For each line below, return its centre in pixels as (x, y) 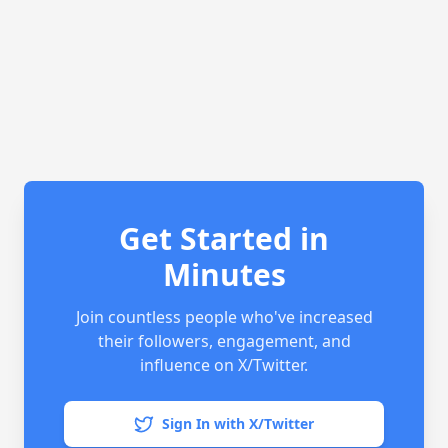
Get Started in (224, 238)
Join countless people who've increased (224, 317)
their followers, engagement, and (224, 341)
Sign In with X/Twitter (238, 423)
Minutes (224, 274)
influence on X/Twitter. (224, 365)
